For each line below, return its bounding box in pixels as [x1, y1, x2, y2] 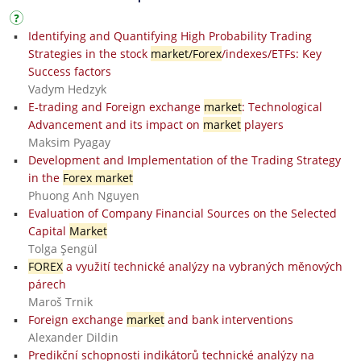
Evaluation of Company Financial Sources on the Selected [27, 205, 337, 221]
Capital [27, 222, 69, 239]
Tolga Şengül [27, 240, 98, 256]
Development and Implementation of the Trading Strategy [27, 151, 341, 168]
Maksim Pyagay [27, 134, 110, 150]
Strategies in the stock [27, 45, 151, 61]
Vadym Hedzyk [27, 81, 106, 97]
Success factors [27, 63, 111, 79]
